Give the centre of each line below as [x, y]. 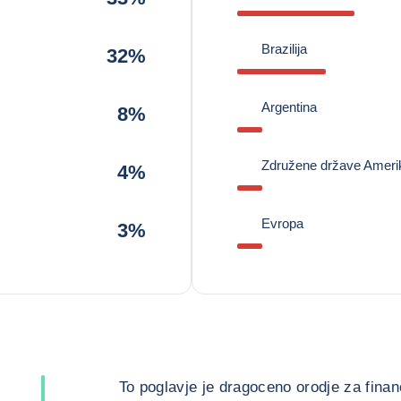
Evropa [282, 223]
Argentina [289, 107]
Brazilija [284, 49]
